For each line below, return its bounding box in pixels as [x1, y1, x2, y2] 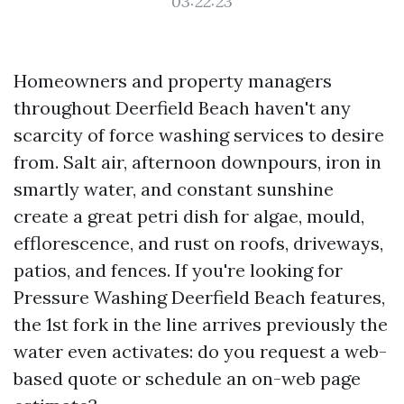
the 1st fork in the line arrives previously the [14, 313, 388, 335]
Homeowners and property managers [14, 69, 332, 92]
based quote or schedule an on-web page [14, 367, 361, 390]
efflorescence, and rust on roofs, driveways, [14, 232, 383, 254]
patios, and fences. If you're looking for [14, 259, 343, 281]
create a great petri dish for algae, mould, [14, 205, 364, 227]
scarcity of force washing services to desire [14, 124, 384, 146]
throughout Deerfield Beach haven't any [14, 96, 351, 119]
